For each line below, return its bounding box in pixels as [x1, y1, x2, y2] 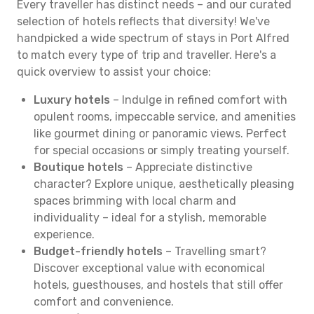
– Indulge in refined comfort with [110, 93, 287, 107]
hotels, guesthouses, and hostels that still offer [34, 278, 283, 292]
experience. [34, 228, 95, 241]
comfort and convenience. [34, 295, 174, 308]
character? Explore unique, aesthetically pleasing [34, 177, 294, 191]
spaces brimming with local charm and [34, 194, 236, 207]
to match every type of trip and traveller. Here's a [17, 48, 276, 62]
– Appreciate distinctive [123, 161, 252, 174]
